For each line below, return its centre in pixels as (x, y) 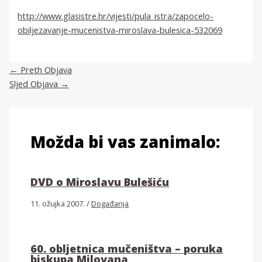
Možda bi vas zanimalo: (125, 142)
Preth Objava (45, 70)
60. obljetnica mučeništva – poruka (127, 248)
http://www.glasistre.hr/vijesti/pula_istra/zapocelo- (116, 16)
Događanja (110, 204)
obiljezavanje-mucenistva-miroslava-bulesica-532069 (120, 30)
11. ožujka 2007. (59, 204)
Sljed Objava (35, 84)
